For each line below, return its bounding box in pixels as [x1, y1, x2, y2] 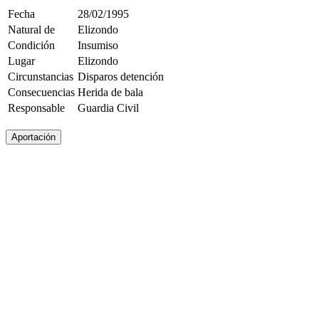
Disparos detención [78, 70, 164, 83]
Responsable [8, 102, 65, 114]
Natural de [8, 23, 55, 36]
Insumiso [78, 39, 118, 51]
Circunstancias [8, 70, 73, 83]
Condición [8, 39, 55, 51]
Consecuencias [8, 86, 75, 98]
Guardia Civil [78, 102, 139, 114]
